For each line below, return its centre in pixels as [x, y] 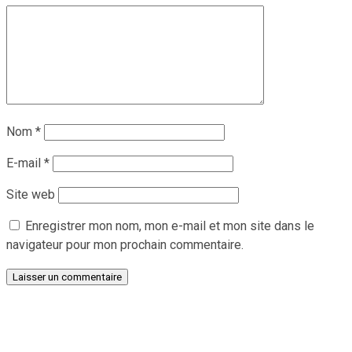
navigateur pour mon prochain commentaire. [125, 244]
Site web [31, 194]
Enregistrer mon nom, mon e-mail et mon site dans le [170, 225]
